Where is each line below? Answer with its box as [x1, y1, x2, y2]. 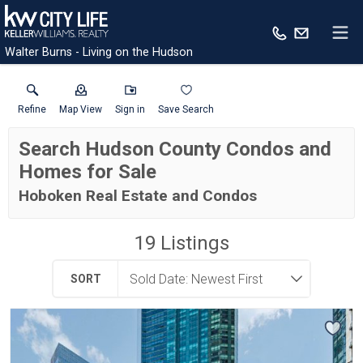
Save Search [158, 104, 214, 115]
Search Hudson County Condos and [19, 138, 332, 160]
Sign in [115, 104, 145, 115]
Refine [18, 104, 46, 115]
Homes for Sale [19, 160, 157, 183]
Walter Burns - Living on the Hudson [5, 45, 193, 59]
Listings [155, 232, 229, 254]
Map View [59, 104, 102, 115]
